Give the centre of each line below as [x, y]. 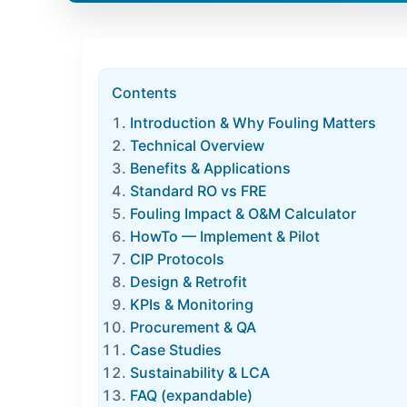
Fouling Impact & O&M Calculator [243, 213]
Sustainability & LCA [200, 372]
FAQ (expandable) [191, 395]
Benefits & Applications [210, 168]
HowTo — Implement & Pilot [225, 236]
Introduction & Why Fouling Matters [253, 123]
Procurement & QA [193, 327]
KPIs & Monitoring [192, 304]
